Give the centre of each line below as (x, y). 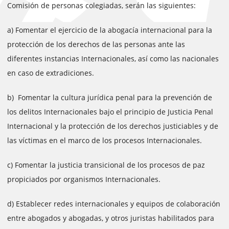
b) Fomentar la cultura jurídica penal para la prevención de (110, 97)
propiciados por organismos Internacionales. (84, 179)
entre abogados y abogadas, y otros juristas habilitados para (111, 218)
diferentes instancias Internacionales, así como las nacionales (113, 59)
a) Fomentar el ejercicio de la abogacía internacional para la (110, 30)
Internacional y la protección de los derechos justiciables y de (113, 126)
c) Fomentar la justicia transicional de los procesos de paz (106, 165)
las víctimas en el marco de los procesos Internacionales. (105, 140)
